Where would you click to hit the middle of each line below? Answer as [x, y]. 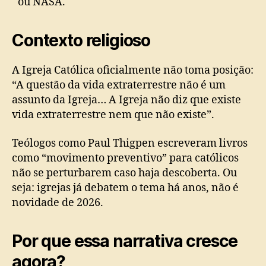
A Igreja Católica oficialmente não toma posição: [133, 71]
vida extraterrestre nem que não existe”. [113, 115]
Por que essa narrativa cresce [125, 241]
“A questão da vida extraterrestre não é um [119, 85]
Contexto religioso [81, 41]
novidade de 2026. [58, 202]
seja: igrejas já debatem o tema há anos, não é [125, 188]
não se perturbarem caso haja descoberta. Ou [124, 173]
